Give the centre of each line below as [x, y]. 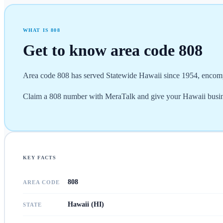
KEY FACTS [40, 157]
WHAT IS [37, 30]
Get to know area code [101, 50]
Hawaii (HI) [86, 204]
